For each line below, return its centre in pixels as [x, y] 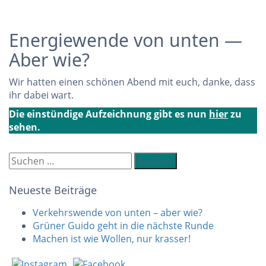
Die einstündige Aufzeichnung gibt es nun [109, 114]
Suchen [25, 159]
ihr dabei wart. [41, 95]
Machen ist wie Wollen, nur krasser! [112, 239]
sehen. [25, 127]
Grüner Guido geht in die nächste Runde [123, 226]
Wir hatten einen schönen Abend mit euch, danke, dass [132, 82]
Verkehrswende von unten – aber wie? [118, 213]
